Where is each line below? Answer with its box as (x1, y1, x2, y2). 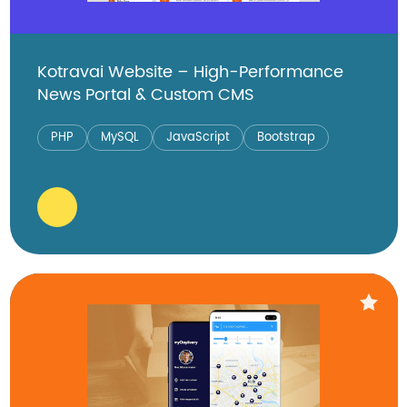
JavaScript (165, 127, 230, 147)
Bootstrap (256, 127, 315, 147)
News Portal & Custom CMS (36, 81, 254, 108)
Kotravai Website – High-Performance (36, 58, 343, 85)
